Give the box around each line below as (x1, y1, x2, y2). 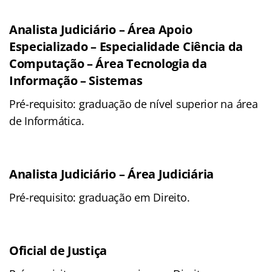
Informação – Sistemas (9, 72, 143, 89)
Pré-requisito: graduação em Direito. (9, 190, 190, 205)
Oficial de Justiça (9, 242, 107, 259)
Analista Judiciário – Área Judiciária (9, 166, 214, 183)
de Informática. (9, 114, 84, 129)
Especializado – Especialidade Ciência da (9, 38, 243, 55)
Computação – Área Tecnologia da (9, 55, 207, 72)
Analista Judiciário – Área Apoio (9, 21, 192, 38)
